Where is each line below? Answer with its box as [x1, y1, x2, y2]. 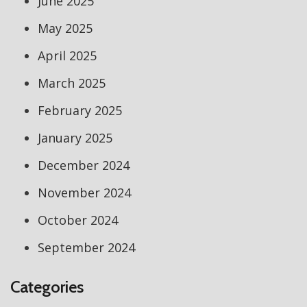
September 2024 [38, 239, 135, 256]
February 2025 [38, 102, 122, 119]
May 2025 [38, 20, 93, 36]
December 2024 [38, 157, 130, 173]
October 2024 [38, 212, 118, 228]
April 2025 [38, 47, 97, 64]
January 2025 [38, 130, 112, 146]
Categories [10, 277, 84, 297]
